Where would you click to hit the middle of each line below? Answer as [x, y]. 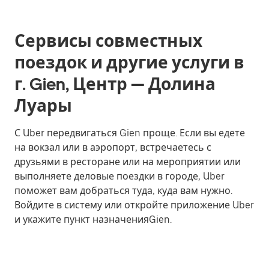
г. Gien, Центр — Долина [115, 84]
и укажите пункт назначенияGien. [93, 220]
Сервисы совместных [108, 41]
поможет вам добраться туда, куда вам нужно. [123, 191]
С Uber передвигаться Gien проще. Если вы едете [130, 133]
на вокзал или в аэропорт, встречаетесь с [113, 148]
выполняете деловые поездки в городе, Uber [119, 177]
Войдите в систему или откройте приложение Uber [134, 205]
